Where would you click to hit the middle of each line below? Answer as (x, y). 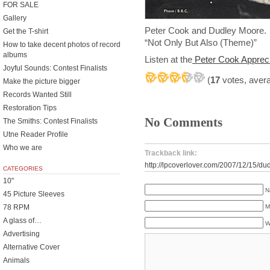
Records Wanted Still (37, 95)
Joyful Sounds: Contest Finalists (55, 68)
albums (15, 55)
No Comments (184, 122)
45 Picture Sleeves (34, 194)
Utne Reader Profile (36, 134)
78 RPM (16, 207)
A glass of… (22, 221)
